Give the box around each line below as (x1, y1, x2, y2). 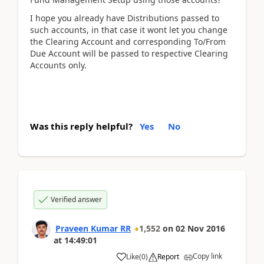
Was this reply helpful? (30, 120, 133, 132)
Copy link (193, 251, 222, 261)
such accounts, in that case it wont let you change (30, 24, 227, 35)
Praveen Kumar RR (55, 223, 131, 234)
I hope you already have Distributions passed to (30, 12, 219, 24)
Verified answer (51, 194, 102, 204)
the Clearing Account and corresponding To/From (30, 35, 226, 47)
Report (157, 252, 179, 262)
